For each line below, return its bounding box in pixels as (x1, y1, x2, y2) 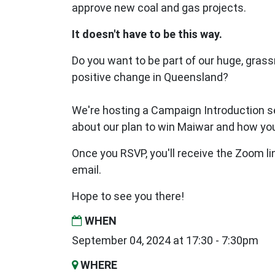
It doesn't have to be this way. (72, 28, 222, 41)
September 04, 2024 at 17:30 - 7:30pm (72, 234, 258, 247)
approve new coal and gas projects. (72, 1, 246, 15)
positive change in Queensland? (72, 71, 228, 84)
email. (72, 163, 101, 177)
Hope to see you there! (72, 190, 184, 203)
